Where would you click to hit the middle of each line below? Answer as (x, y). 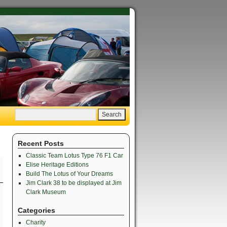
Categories (36, 210)
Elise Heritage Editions (57, 165)
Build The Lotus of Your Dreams (69, 174)
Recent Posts (41, 143)
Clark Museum (46, 192)
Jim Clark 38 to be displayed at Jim (73, 183)
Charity (35, 222)
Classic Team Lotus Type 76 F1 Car (74, 156)
